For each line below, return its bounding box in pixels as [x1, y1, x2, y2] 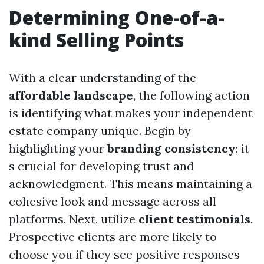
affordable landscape [9, 88, 133, 103]
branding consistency [107, 141, 236, 156]
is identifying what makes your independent [9, 105, 253, 120]
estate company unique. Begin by [9, 123, 191, 138]
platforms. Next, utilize [9, 212, 138, 226]
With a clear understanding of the [9, 70, 196, 85]
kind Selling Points [9, 27, 184, 52]
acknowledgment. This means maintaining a [9, 176, 252, 191]
